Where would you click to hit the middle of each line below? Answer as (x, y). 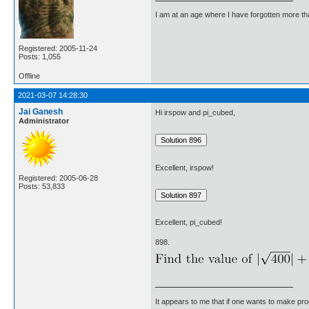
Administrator (44, 121)
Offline (29, 76)
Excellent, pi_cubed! (189, 222)
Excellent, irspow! (185, 167)
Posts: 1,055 (40, 57)
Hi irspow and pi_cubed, (195, 113)
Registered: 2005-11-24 (58, 48)
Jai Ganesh (41, 112)
